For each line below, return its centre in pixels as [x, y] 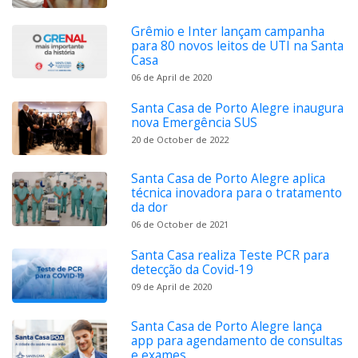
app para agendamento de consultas [237, 341]
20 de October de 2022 [180, 139]
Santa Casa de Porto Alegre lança [227, 327]
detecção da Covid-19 [193, 270]
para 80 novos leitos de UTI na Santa [238, 46]
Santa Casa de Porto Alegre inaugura [238, 108]
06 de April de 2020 [172, 77]
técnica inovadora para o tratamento [237, 193]
